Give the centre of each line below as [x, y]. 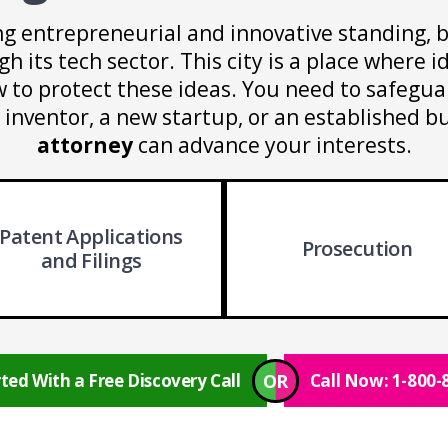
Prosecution [357, 248]
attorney [84, 145]
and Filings [91, 260]
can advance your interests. [272, 145]
